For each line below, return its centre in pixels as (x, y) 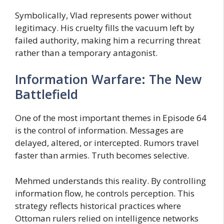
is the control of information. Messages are (99, 130)
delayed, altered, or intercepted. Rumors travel (107, 143)
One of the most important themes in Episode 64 (111, 118)
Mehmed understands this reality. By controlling (110, 180)
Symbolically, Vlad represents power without (103, 15)
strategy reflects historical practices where (98, 205)
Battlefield (46, 94)
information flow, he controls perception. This (105, 193)
